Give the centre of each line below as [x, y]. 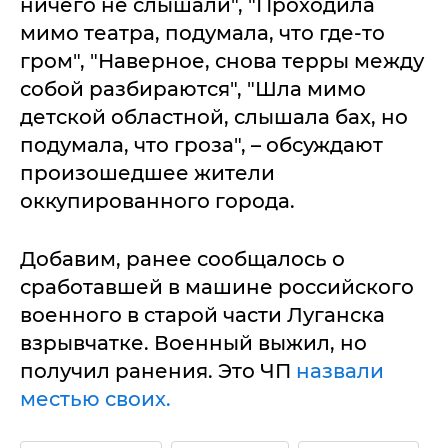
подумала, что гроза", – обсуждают [201, 145]
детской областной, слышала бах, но [214, 117]
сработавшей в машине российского [217, 287]
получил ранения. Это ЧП [158, 371]
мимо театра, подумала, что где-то [202, 33]
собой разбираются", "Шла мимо [193, 89]
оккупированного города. [157, 201]
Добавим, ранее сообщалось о [182, 259]
